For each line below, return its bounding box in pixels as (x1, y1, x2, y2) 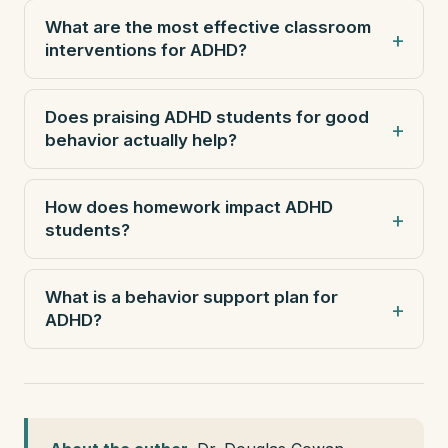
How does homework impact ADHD (45, 197, 333, 217)
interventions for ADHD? (45, 40, 247, 60)
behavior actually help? (45, 130, 237, 150)
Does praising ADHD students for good (45, 107, 369, 127)
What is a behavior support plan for (45, 287, 338, 307)
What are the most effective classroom (45, 17, 371, 37)
